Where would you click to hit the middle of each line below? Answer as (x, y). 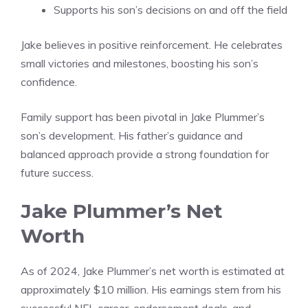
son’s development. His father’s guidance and (132, 136)
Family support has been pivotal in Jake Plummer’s (143, 117)
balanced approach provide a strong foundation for (145, 154)
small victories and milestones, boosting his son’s (140, 64)
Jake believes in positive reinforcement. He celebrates (152, 45)
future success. (57, 173)
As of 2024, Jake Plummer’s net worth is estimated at (153, 271)
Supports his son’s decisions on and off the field (170, 10)
